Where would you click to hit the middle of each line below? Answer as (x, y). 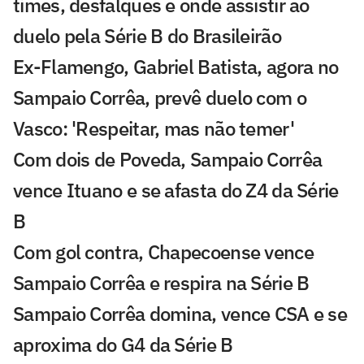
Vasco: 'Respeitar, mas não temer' (154, 129)
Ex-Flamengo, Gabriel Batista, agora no (176, 67)
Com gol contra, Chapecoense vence (163, 252)
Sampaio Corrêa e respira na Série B (161, 283)
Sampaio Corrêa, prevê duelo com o (160, 98)
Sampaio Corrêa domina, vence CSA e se (180, 314)
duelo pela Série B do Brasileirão (147, 36)
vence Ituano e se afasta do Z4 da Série (176, 191)
